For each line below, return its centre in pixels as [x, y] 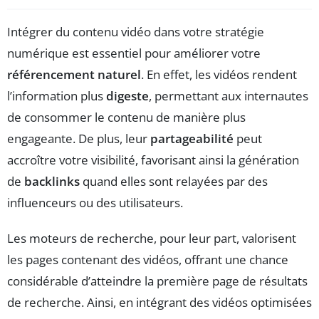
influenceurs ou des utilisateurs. [95, 203]
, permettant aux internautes [229, 96]
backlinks [52, 182]
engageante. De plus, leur [79, 139]
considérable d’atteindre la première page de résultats [157, 281]
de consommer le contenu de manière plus [126, 117]
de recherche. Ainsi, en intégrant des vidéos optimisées [159, 303]
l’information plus [57, 96]
